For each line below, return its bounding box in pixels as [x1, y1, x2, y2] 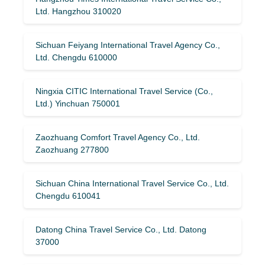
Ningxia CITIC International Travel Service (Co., [35, 86, 213, 96]
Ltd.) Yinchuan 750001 [35, 98, 120, 108]
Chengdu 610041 [35, 190, 101, 201]
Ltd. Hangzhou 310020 [35, 6, 121, 16]
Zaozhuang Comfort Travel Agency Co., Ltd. [35, 132, 200, 142]
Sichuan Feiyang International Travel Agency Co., [35, 40, 220, 50]
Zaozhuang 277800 [35, 144, 109, 154]
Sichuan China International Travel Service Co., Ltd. [35, 178, 229, 188]
